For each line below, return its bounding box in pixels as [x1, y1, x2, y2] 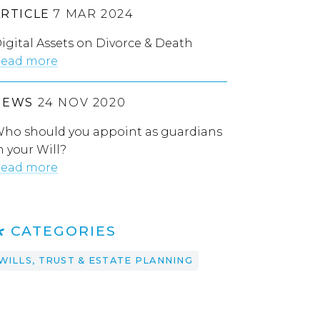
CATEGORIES [10, 221, 116, 239]
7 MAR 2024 [49, 6, 134, 21]
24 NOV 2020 [34, 95, 126, 109]
